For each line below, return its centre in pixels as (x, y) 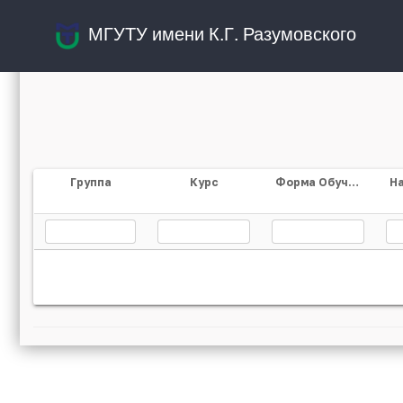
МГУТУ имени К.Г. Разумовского (222, 33)
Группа (90, 182)
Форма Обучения (354, 182)
